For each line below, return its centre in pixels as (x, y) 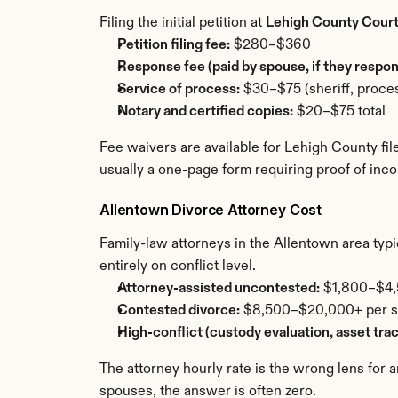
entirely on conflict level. (178, 267)
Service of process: (179, 90)
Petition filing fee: (174, 45)
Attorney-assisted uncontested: (219, 289)
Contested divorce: (179, 311)
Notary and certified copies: (205, 112)
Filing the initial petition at (183, 23)
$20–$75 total (339, 112)
